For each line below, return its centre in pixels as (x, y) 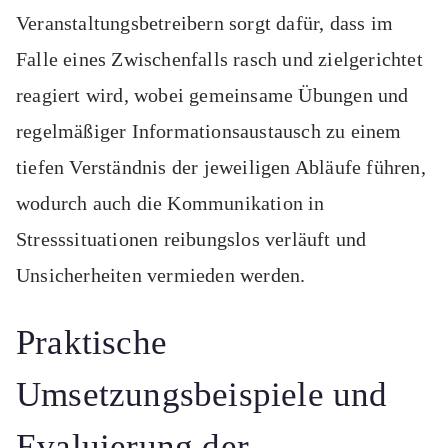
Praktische (91, 343)
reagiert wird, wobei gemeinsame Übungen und (212, 95)
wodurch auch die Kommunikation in (170, 203)
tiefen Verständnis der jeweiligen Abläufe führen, (221, 167)
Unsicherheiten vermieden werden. (161, 275)
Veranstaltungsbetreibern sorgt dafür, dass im (205, 23)
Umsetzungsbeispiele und (202, 395)
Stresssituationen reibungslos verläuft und (191, 239)
